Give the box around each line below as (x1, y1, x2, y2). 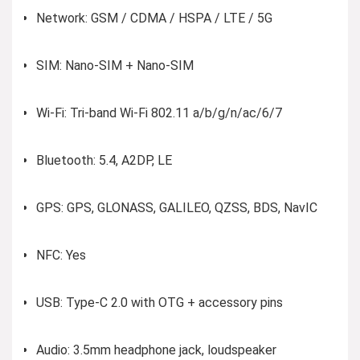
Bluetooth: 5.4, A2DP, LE (36, 153, 172, 168)
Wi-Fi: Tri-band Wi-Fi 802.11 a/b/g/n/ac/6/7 (36, 105, 282, 121)
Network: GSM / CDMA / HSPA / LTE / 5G (36, 10, 272, 26)
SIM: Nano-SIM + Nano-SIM (36, 58, 194, 73)
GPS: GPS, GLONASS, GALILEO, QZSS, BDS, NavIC (36, 200, 317, 215)
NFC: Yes (36, 247, 86, 263)
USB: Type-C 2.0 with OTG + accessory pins (36, 295, 283, 310)
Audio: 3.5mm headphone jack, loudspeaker (36, 342, 276, 358)
